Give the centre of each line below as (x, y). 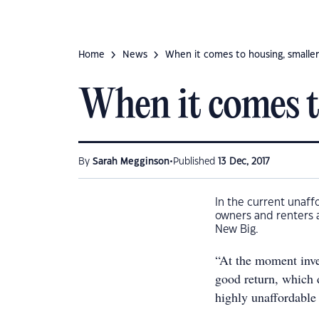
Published (195, 162)
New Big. (237, 230)
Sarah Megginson (131, 162)
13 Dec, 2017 (244, 162)
